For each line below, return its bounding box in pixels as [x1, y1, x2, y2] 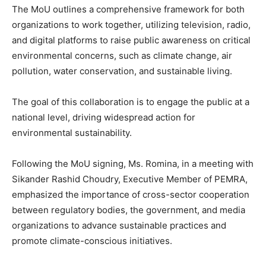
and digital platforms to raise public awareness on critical [12, 34, 251, 46]
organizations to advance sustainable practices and [12, 220, 226, 231]
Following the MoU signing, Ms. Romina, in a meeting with [12, 158, 254, 169]
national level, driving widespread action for [12, 112, 195, 123]
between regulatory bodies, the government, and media [12, 204, 245, 216]
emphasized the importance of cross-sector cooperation [12, 189, 249, 200]
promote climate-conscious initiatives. [12, 235, 172, 246]
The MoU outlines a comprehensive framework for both [12, 4, 245, 15]
